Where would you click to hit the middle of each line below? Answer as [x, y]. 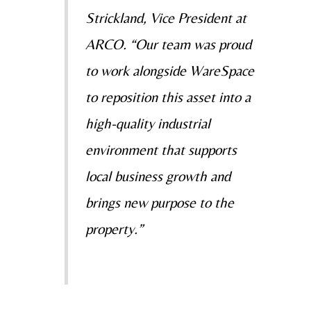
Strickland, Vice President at [166, 18]
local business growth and [158, 176]
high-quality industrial [148, 123]
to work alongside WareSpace [169, 70]
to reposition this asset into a [168, 97]
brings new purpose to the [159, 202]
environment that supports [161, 150]
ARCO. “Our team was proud [168, 44]
